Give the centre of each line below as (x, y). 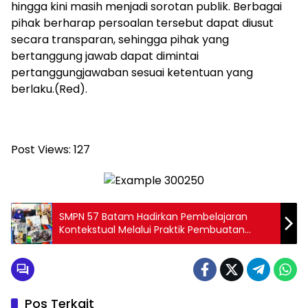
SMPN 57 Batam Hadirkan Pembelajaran (153, 216)
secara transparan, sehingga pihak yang (120, 40)
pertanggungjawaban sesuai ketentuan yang (132, 73)
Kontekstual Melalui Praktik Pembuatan (152, 229)
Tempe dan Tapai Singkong (125, 242)
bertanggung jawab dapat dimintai (105, 56)
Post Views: (41, 150)
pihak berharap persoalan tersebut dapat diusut (142, 23)
